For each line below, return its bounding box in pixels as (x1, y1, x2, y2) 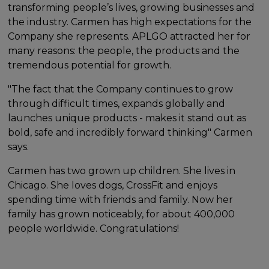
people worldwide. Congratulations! (8, 222, 180, 234)
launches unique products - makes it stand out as (8, 112, 247, 124)
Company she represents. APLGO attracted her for (8, 30, 251, 42)
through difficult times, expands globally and (8, 97, 226, 109)
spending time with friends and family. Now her (8, 193, 234, 205)
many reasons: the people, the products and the (8, 44, 240, 56)
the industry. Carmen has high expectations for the (8, 16, 252, 28)
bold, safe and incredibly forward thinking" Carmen (8, 126, 253, 138)
